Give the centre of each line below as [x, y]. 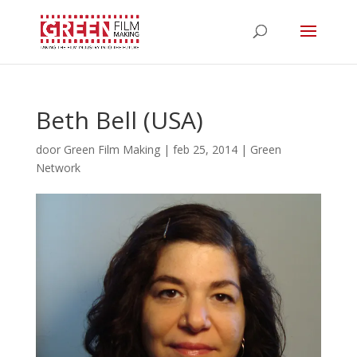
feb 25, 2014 [205, 149]
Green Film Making [112, 149]
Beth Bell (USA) [119, 120]
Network [58, 168]
